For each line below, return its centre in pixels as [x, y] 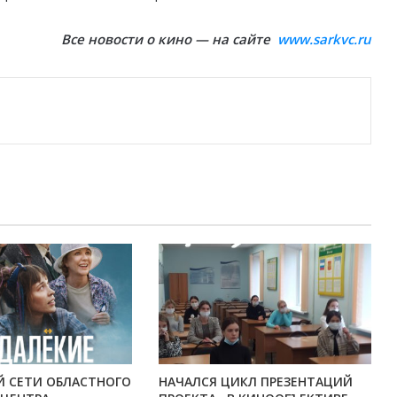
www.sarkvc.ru [324, 39]
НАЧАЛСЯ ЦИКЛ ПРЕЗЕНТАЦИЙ [255, 381]
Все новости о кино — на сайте [169, 39]
